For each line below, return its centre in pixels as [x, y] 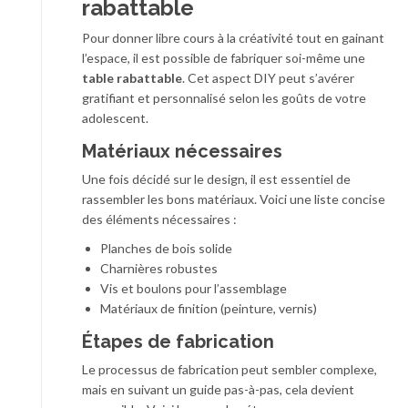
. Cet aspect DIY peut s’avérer [268, 77]
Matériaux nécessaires [182, 151]
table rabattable [132, 77]
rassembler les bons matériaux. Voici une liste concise [234, 199]
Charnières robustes [159, 268]
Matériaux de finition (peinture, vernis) [209, 308]
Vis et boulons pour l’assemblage [194, 288]
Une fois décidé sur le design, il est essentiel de [216, 178]
